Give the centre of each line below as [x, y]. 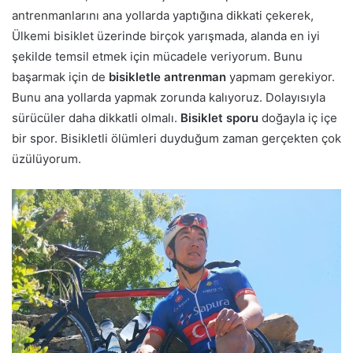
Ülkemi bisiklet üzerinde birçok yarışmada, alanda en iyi [166, 35]
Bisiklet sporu [219, 117]
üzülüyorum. [46, 158]
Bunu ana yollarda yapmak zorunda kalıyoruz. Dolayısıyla [169, 97]
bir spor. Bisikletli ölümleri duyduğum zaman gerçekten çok [176, 138]
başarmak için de [60, 76]
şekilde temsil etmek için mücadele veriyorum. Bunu [157, 56]
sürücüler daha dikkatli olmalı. [96, 117]
